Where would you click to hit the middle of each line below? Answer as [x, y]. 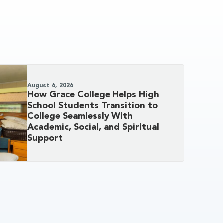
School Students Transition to [93, 106]
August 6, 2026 [51, 86]
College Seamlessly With [80, 117]
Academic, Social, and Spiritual [94, 128]
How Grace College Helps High [94, 95]
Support [45, 139]
